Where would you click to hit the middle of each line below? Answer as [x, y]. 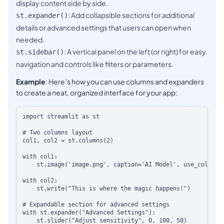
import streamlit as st [61, 117]
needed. [30, 40]
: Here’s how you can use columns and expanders [125, 82]
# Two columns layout [57, 133]
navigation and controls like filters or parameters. [95, 64]
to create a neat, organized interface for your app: [97, 93]
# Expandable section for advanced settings [96, 205]
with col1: [40, 157]
